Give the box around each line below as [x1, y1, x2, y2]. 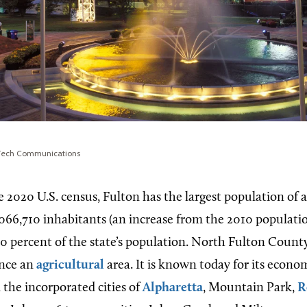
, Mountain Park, [203, 281, 297, 295]
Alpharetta [143, 281, 203, 295]
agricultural [36, 258, 104, 272]
